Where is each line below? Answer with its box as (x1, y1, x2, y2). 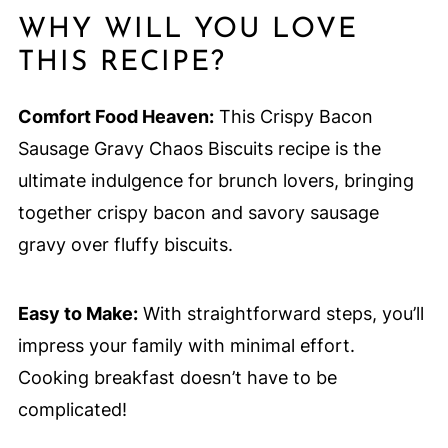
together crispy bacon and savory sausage (17, 202, 379, 224)
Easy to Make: (17, 303, 138, 325)
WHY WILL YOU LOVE (17, 16, 358, 45)
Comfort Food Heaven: (17, 106, 214, 128)
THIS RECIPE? (17, 49, 226, 78)
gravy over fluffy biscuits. (17, 234, 233, 256)
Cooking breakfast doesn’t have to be (17, 367, 337, 389)
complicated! (17, 399, 127, 421)
